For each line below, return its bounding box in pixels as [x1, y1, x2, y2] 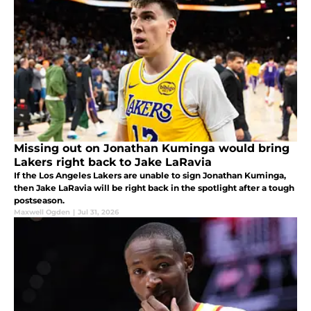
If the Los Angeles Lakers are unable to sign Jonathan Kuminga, [14, 170, 286, 181]
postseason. [14, 195, 65, 206]
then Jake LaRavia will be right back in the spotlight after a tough [14, 183, 294, 194]
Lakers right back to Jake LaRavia [14, 155, 212, 169]
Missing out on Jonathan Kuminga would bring [14, 142, 289, 155]
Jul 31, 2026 [78, 208, 119, 217]
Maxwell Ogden [14, 208, 70, 217]
